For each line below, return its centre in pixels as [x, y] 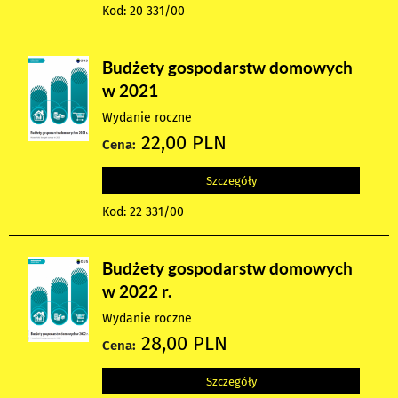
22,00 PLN [182, 143]
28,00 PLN [182, 343]
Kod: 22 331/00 [143, 212]
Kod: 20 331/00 [144, 12]
